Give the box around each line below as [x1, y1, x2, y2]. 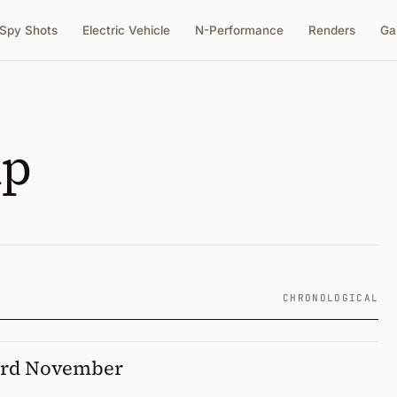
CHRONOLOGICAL [282, 292, 379, 304]
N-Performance [195, 23, 284, 37]
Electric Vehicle [82, 23, 171, 37]
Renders [308, 23, 356, 37]
